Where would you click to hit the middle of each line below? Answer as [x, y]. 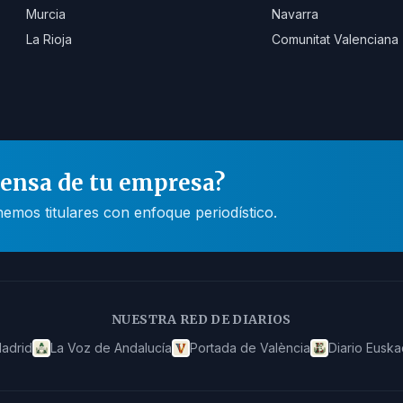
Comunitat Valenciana [336, 39]
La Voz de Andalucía [111, 348]
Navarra [296, 14]
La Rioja [49, 39]
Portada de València [250, 348]
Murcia [46, 14]
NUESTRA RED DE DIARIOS [201, 319]
